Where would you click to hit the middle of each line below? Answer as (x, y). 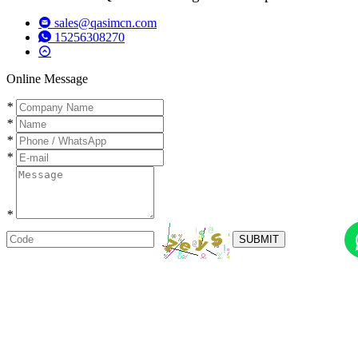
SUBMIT (259, 240)
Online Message (47, 78)
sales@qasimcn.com (104, 22)
